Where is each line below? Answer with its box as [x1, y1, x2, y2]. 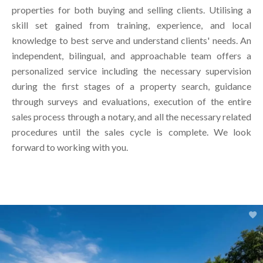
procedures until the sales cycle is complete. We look [12, 126, 251, 138]
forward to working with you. [12, 141, 128, 153]
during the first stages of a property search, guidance [12, 80, 251, 92]
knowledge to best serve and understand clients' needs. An [12, 35, 251, 46]
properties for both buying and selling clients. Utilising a [12, 4, 251, 16]
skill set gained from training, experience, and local [12, 19, 251, 31]
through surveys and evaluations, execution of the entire [12, 96, 251, 107]
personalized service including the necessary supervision [12, 65, 251, 77]
